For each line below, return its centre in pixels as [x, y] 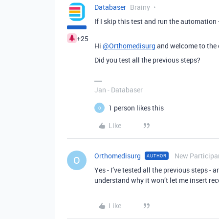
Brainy [140, 7]
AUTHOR [157, 156]
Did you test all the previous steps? [147, 60]
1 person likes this [136, 108]
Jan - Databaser [119, 90]
